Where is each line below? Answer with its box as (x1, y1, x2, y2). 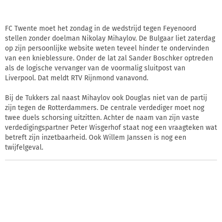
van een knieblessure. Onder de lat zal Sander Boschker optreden (5, 54, 213, 62)
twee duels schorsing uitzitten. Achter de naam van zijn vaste (5, 113, 199, 122)
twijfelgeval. (5, 143, 43, 152)
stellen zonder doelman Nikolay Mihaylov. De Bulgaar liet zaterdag (5, 34, 215, 43)
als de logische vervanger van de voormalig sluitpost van (5, 63, 185, 72)
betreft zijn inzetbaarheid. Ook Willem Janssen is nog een (5, 133, 186, 142)
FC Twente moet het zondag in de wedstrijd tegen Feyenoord (5, 24, 196, 33)
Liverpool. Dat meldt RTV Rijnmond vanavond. (5, 73, 148, 82)
